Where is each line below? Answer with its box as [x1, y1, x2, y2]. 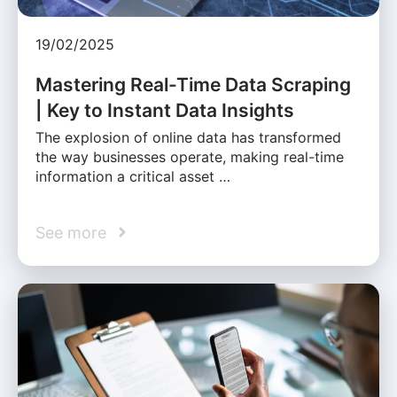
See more [35, 222, 106, 242]
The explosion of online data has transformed [35, 128, 341, 146]
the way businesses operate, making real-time [35, 147, 344, 166]
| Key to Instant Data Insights [35, 98, 294, 121]
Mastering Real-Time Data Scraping [35, 73, 351, 96]
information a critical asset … [35, 167, 230, 185]
